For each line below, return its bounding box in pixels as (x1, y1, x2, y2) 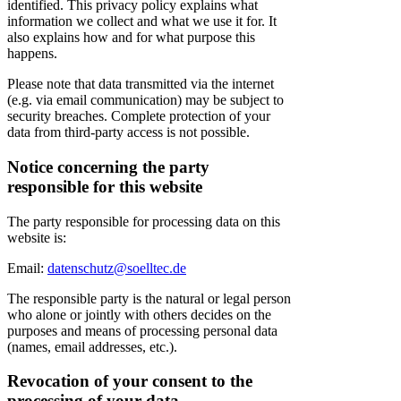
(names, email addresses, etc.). (7, 338, 177, 354)
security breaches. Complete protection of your (7, 108, 270, 124)
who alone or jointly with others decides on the (7, 306, 271, 322)
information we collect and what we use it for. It (7, 13, 277, 30)
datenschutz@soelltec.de (47, 260, 186, 276)
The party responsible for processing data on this (7, 213, 280, 229)
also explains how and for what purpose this (7, 30, 255, 46)
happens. (7, 46, 57, 62)
